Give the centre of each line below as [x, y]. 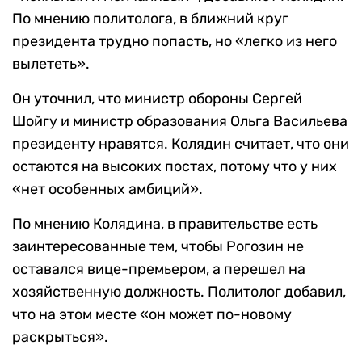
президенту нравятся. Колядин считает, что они [181, 144]
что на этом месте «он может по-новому [152, 315]
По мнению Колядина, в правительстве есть [165, 224]
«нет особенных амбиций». [107, 189]
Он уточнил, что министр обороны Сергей [157, 99]
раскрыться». [60, 337]
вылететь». [51, 64]
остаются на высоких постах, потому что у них [175, 167]
